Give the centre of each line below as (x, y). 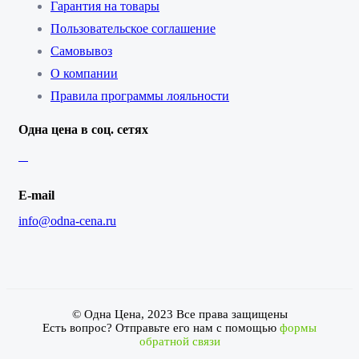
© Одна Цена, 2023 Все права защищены (179, 314)
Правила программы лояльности (140, 96)
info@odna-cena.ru (67, 221)
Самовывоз (81, 51)
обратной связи (179, 341)
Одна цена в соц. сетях (83, 130)
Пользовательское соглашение (133, 29)
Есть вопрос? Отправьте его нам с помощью (161, 327)
